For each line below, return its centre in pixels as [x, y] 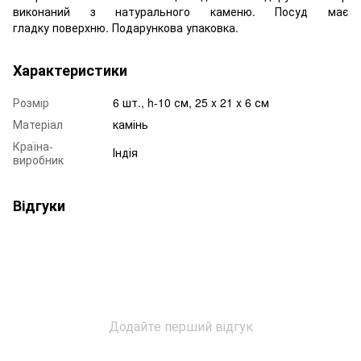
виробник [38, 159]
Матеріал [38, 124]
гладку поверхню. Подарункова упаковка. [126, 27]
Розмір [31, 102]
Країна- [33, 145]
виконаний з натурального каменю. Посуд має [180, 11]
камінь [131, 124]
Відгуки [39, 205]
